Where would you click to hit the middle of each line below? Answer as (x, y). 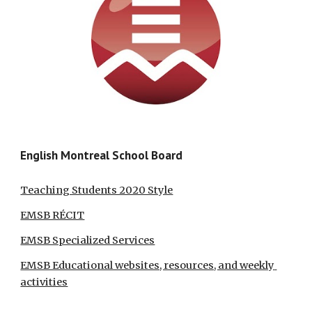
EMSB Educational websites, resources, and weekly (148, 266)
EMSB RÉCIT (53, 216)
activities (44, 282)
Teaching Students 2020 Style (97, 190)
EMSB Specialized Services (88, 241)
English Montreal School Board (102, 155)
